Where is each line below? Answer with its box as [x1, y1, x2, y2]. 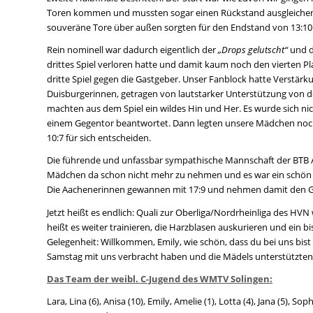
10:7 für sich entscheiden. [47, 131, 151, 145]
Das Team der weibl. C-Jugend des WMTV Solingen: [47, 272, 272, 285]
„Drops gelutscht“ [218, 43, 288, 57]
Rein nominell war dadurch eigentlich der [47, 43, 218, 57]
